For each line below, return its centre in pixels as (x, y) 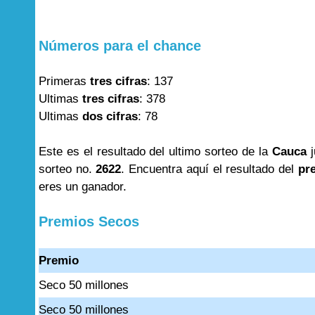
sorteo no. (67, 169)
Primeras (64, 81)
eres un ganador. (83, 187)
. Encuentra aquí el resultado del (210, 169)
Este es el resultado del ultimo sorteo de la (155, 152)
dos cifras (110, 116)
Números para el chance (120, 46)
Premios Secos (89, 221)
